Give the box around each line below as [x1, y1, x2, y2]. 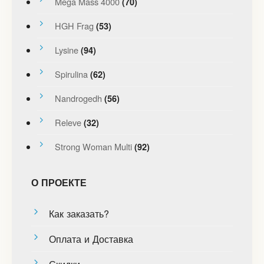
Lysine [54, 43, 78, 56]
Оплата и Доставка [48, 231, 133, 246]
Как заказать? [48, 206, 109, 220]
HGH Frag [54, 19, 94, 32]
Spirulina [54, 67, 88, 80]
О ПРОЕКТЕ [31, 175, 87, 189]
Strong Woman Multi [54, 140, 132, 153]
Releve [54, 115, 81, 128]
